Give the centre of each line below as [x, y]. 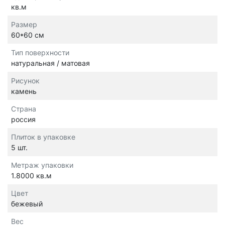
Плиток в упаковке [43, 137]
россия [23, 120]
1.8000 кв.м [31, 176]
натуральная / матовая [50, 63]
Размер [24, 25]
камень [24, 91]
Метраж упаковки [42, 165]
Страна [24, 109]
